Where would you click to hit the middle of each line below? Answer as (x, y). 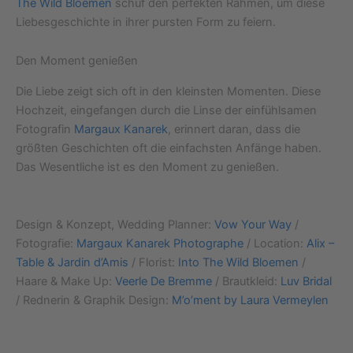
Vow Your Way (253, 225)
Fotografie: (46, 244)
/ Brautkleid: (246, 282)
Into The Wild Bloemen (238, 263)
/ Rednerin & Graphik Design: (94, 301)
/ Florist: (153, 263)
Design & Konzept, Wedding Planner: (115, 225)
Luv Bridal (306, 282)
